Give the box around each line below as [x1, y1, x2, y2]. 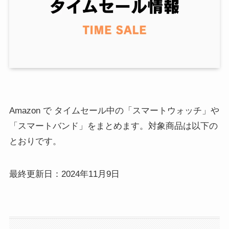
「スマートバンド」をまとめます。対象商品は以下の [9, 121, 218, 131]
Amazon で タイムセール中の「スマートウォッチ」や [9, 105, 219, 116]
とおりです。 [9, 136, 61, 146]
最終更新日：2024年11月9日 [9, 169, 120, 179]
